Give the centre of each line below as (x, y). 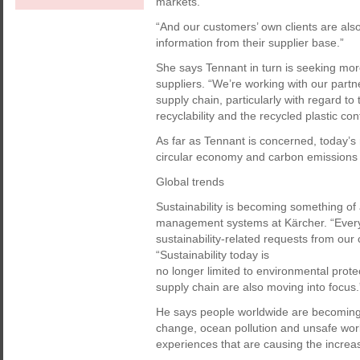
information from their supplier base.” (250, 43)
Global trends (190, 182)
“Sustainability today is (213, 255)
